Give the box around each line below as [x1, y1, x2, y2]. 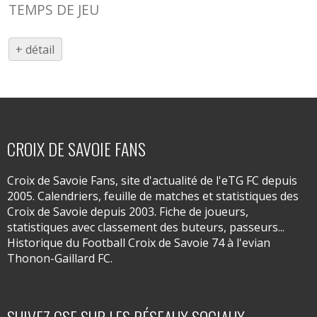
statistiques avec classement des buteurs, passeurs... [7, 219, 284, 236]
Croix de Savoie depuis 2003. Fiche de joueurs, [7, 204, 248, 220]
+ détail [16, 41, 55, 57]
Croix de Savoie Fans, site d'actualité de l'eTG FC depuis [7, 173, 297, 189]
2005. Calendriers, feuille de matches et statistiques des [7, 188, 299, 204]
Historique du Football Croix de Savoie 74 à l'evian [7, 235, 270, 251]
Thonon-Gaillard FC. [7, 250, 113, 267]
